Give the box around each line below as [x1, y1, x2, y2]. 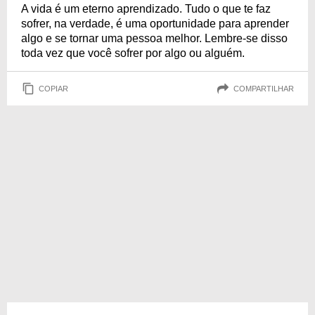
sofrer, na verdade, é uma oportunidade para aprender [21, 18, 289, 30]
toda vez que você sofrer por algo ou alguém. [21, 47, 245, 59]
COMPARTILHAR [233, 84, 294, 93]
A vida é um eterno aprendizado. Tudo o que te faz [21, 3, 271, 15]
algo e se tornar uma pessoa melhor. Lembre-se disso [21, 32, 288, 44]
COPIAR [39, 84, 68, 93]
